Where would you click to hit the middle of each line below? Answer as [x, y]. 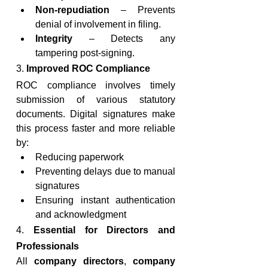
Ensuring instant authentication [105, 200]
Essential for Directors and [104, 230]
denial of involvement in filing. [98, 24]
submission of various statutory [96, 100]
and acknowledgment [81, 214]
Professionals [48, 246]
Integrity [54, 39]
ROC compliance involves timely [96, 85]
